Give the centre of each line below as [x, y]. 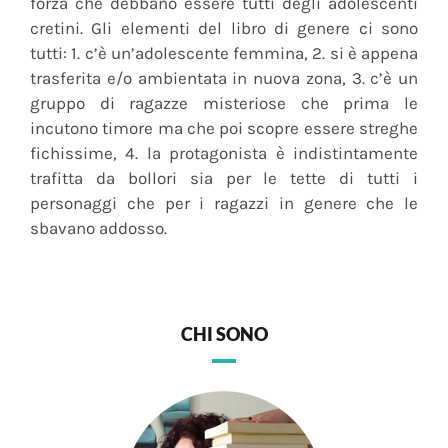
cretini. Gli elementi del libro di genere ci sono [224, 28]
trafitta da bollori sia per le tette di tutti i [224, 178]
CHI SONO [224, 334]
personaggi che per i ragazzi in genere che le [224, 203]
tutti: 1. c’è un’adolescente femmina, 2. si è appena [224, 53]
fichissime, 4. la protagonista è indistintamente [224, 153]
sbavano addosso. [98, 228]
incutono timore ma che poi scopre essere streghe [224, 128]
